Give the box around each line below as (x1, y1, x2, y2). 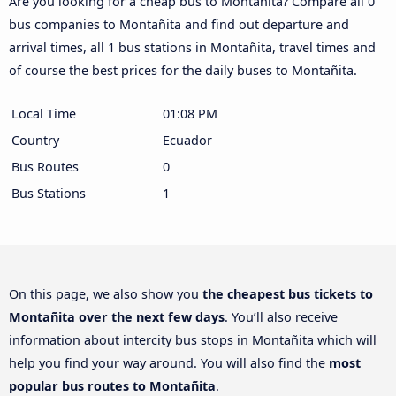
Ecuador (163, 131, 212, 148)
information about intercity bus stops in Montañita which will (9, 331, 377, 348)
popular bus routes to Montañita (9, 377, 216, 394)
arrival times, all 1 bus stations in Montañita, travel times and (9, 38, 376, 56)
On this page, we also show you (9, 285, 202, 302)
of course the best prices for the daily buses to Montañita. (9, 61, 357, 79)
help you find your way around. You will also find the (9, 354, 329, 371)
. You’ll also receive (225, 308, 338, 325)
